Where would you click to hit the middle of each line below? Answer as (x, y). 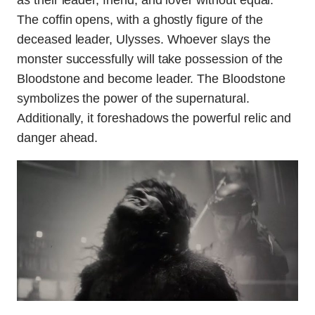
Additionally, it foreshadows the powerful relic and (154, 118)
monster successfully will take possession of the (150, 59)
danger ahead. (58, 138)
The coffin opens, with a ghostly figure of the (140, 20)
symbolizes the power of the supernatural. (133, 99)
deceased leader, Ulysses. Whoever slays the (144, 40)
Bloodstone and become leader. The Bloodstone (151, 79)
